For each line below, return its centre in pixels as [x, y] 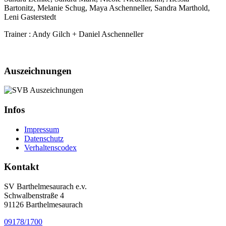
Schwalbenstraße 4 [34, 196]
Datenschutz [44, 138]
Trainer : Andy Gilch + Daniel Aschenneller [74, 34]
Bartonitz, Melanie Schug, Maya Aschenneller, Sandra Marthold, [107, 8]
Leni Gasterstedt [30, 17]
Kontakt [21, 167]
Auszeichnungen [38, 71]
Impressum [42, 129]
